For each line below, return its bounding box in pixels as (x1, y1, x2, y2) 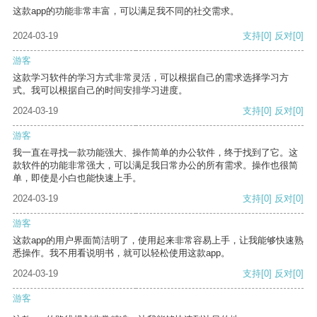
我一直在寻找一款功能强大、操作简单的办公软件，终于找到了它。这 (13, 147, 298, 158)
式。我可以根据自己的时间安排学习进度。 (13, 85, 188, 96)
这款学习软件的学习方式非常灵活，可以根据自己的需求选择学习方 (13, 72, 289, 83)
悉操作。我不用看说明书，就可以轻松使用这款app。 (13, 248, 230, 259)
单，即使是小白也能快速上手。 (13, 173, 142, 184)
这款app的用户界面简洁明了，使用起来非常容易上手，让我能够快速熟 (13, 235, 304, 246)
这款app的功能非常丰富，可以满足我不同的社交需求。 (13, 6, 239, 17)
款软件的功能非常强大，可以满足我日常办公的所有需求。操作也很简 (13, 160, 298, 171)
